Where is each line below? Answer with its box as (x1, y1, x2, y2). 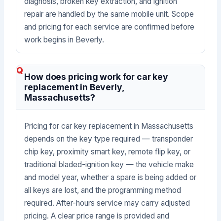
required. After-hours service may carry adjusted (24, 198, 190, 208)
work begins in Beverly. (24, 35, 105, 44)
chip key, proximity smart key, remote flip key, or (24, 147, 191, 156)
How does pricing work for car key (24, 71, 168, 82)
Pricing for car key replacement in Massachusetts (24, 121, 194, 131)
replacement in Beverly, (24, 81, 125, 92)
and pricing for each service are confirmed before (24, 22, 195, 32)
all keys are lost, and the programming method (24, 185, 182, 195)
